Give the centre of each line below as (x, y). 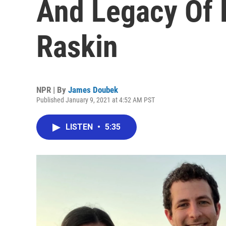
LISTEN (80, 127)
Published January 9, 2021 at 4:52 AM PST (96, 100)
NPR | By (52, 90)
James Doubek (93, 90)
